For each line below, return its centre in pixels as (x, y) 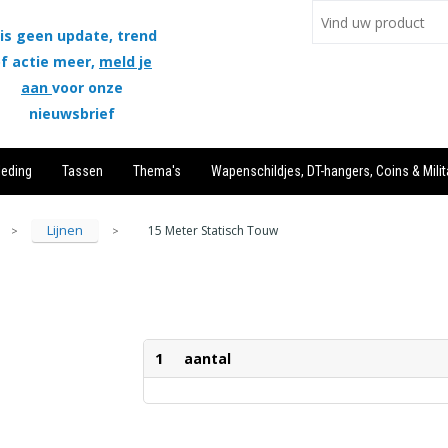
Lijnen (64, 230)
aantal (208, 359)
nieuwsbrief (71, 113)
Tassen (82, 171)
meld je (125, 61)
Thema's (156, 171)
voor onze (87, 87)
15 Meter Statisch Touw (212, 230)
